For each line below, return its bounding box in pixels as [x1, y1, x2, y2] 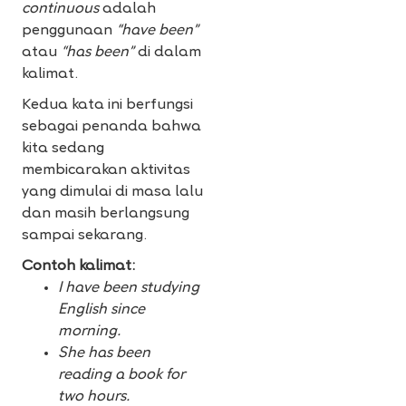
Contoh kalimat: [22, 259, 135, 275]
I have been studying [58, 281, 199, 296]
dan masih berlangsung [22, 207, 189, 222]
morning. [58, 324, 121, 340]
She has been [58, 346, 150, 362]
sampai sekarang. [22, 228, 147, 244]
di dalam [134, 45, 201, 61]
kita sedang [22, 141, 104, 157]
